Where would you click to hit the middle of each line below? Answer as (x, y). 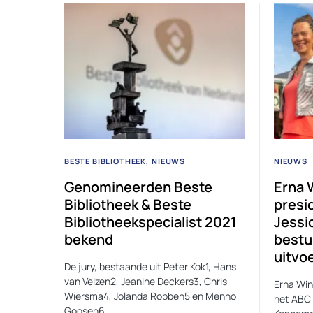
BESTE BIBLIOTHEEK (105, 161)
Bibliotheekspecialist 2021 (150, 222)
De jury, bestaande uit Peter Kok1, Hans (150, 267)
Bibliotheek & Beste (128, 205)
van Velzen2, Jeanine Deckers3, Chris (146, 282)
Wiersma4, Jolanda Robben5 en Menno (150, 296)
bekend (89, 240)
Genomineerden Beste (138, 187)
